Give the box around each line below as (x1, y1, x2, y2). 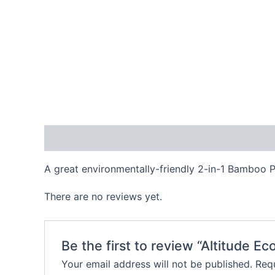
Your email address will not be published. (61, 257, 252, 270)
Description (44, 132, 100, 145)
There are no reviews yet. (44, 190, 162, 203)
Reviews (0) (113, 132, 172, 145)
